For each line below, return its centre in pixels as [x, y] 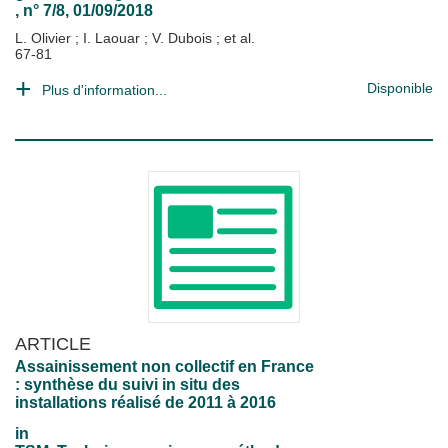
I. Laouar [113, 38]
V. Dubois [184, 38]
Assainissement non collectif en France [164, 366]
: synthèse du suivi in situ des [127, 384]
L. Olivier [45, 38]
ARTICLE [53, 343]
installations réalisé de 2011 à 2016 [145, 402]
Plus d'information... [104, 90]
